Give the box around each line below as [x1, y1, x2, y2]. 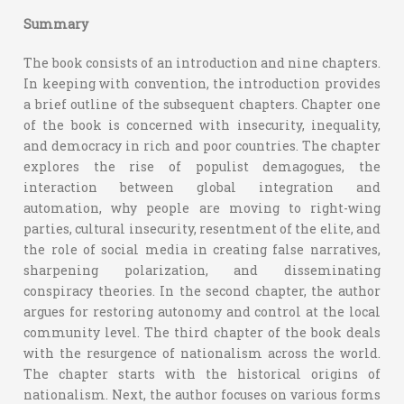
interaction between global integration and [23, 179, 381, 196]
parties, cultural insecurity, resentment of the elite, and [23, 220, 381, 237]
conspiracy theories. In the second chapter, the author [23, 282, 381, 299]
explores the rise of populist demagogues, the [23, 158, 381, 175]
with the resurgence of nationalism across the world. [23, 344, 381, 362]
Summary [23, 15, 89, 32]
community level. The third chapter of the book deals [23, 324, 381, 341]
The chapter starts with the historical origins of [23, 365, 381, 382]
